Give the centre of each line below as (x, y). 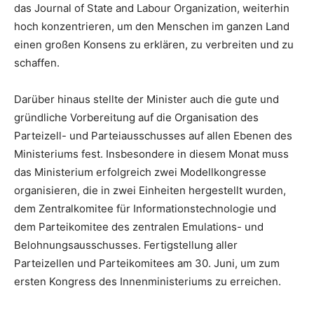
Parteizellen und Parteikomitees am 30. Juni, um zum (147, 263)
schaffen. (37, 62)
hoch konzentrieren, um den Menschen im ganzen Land (152, 26)
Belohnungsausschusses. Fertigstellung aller (126, 245)
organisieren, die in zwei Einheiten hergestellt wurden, (150, 190)
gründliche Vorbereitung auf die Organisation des (136, 117)
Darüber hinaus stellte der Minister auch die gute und (146, 99)
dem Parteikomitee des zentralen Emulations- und (139, 226)
